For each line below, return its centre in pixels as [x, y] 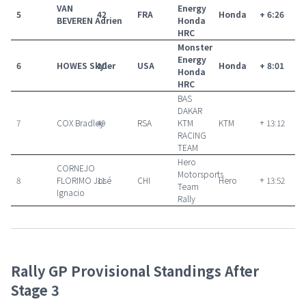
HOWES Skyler [86, 66]
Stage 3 [35, 290]
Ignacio [71, 193]
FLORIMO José [84, 180]
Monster [195, 47]
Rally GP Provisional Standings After [135, 271]
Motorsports [200, 174]
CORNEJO [76, 168]
